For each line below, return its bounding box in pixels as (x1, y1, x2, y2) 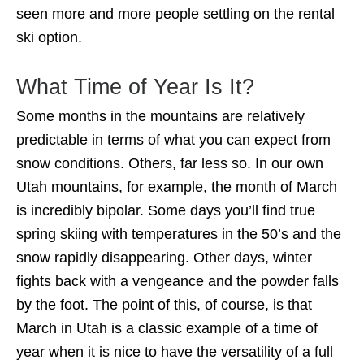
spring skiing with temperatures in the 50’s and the (16, 226, 341, 243)
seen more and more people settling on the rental (16, 6, 335, 23)
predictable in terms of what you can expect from (16, 132, 331, 149)
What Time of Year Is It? (16, 75, 254, 100)
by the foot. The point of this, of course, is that (16, 297, 312, 314)
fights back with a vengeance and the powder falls (16, 273, 339, 290)
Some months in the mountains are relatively (16, 108, 305, 125)
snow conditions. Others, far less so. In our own (16, 155, 323, 172)
